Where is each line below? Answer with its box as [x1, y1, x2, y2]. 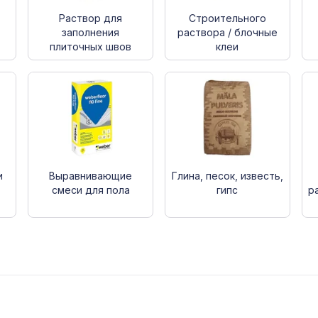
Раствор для [59, 11, 123, 24]
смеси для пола [51, 183, 130, 196]
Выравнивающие [49, 169, 133, 182]
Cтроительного [188, 11, 266, 24]
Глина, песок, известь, [171, 169, 283, 182]
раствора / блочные [177, 26, 278, 38]
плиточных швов [50, 40, 132, 53]
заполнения [62, 26, 120, 38]
